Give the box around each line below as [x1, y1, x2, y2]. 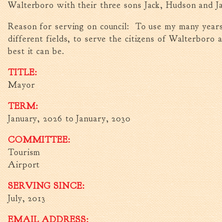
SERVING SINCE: [8, 180, 88, 192]
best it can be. [8, 45, 64, 57]
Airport [8, 159, 40, 170]
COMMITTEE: [8, 134, 73, 146]
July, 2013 [8, 192, 46, 204]
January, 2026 [8, 112, 62, 124]
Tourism [8, 146, 41, 158]
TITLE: [8, 66, 40, 78]
